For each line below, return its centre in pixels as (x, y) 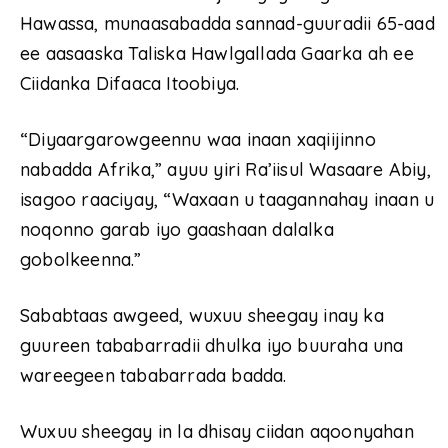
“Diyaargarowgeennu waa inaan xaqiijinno (198, 139)
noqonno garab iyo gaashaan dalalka (177, 229)
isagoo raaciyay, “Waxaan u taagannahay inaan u (227, 199)
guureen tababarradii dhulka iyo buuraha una (212, 345)
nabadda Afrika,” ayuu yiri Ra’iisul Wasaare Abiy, (225, 169)
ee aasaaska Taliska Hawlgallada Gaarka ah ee (217, 53)
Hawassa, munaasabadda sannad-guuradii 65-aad (227, 23)
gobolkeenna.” (81, 259)
